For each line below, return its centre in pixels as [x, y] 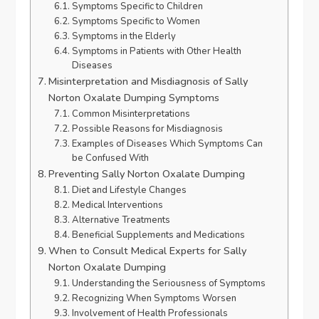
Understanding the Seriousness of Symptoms [168, 284]
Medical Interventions [117, 205]
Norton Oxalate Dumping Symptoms [134, 98]
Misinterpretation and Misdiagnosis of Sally [148, 82]
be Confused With [110, 158]
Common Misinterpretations [131, 114]
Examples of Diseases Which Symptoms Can [167, 144]
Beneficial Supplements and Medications [158, 235]
